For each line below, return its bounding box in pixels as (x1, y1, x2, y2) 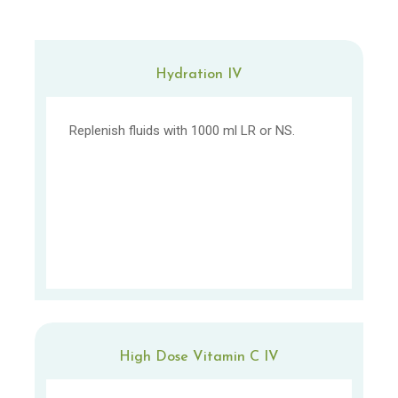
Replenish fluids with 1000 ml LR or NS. (69, 122, 296, 139)
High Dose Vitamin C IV (118, 349, 279, 364)
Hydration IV (155, 67, 243, 82)
